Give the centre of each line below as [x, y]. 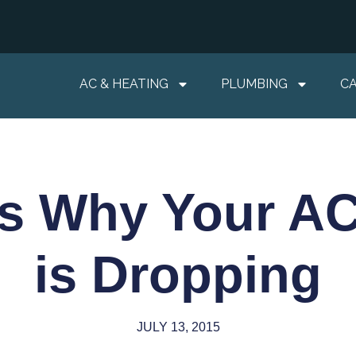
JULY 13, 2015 [178, 327]
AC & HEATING [124, 84]
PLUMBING [254, 84]
